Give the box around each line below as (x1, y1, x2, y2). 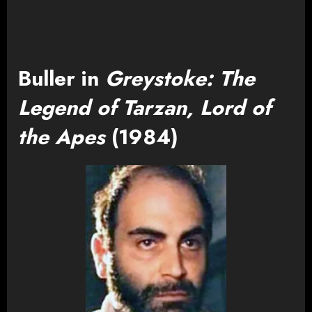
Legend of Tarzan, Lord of (18, 92, 271, 123)
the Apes (18, 121, 105, 152)
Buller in (18, 63, 105, 93)
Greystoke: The (105, 63, 255, 93)
